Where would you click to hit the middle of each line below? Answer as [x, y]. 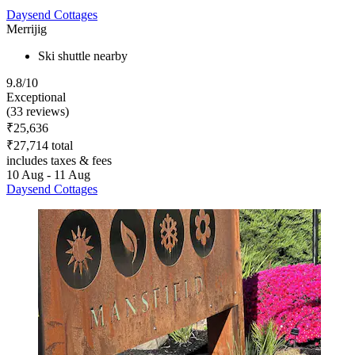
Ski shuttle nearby [83, 55]
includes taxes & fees [59, 160]
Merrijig [27, 29]
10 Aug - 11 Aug [48, 174]
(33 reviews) [38, 111]
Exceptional [36, 97]
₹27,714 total [40, 145]
